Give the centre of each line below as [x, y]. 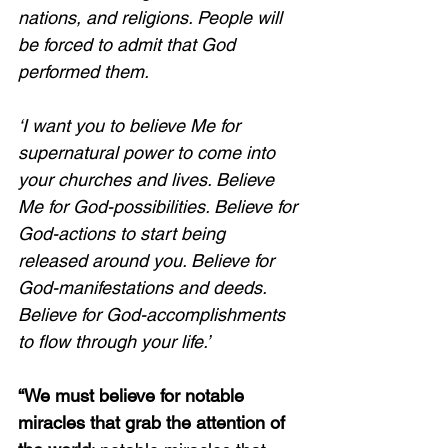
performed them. [86, 71]
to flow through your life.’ [116, 341]
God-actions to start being [124, 233]
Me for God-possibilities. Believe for [160, 206]
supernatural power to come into [149, 152]
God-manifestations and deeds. [144, 287]
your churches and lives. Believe [148, 179]
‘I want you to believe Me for [131, 125]
